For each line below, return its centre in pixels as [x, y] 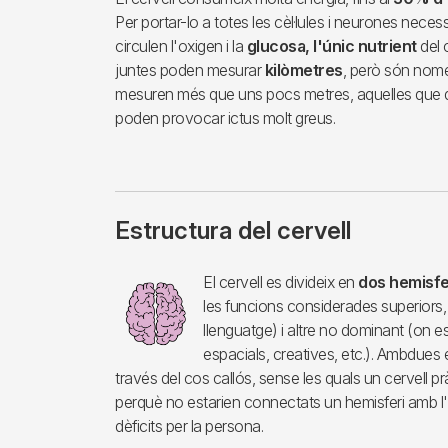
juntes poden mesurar [190, 70]
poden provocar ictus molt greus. [225, 118]
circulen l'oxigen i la [181, 46]
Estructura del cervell [233, 231]
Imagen [141, 281]
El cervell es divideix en [280, 282]
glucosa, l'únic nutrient [331, 46]
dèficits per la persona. [189, 426]
